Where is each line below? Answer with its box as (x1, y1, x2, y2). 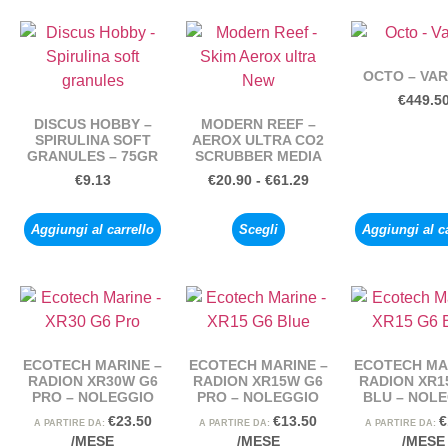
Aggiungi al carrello (31, 222, 155, 238)
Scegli (238, 222, 278, 238)
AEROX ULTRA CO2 (192, 132, 325, 149)
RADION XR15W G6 (193, 373, 324, 390)
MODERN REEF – (200, 116, 316, 133)
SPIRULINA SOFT (34, 132, 151, 149)
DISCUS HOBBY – (33, 116, 152, 133)
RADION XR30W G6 (27, 373, 158, 390)
